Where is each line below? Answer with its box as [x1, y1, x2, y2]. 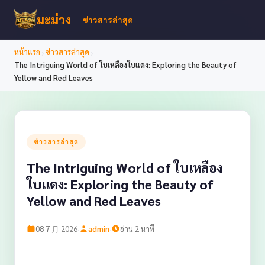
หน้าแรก [14, 47, 40, 57]
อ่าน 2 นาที [120, 223, 154, 234]
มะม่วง [37, 12, 71, 27]
